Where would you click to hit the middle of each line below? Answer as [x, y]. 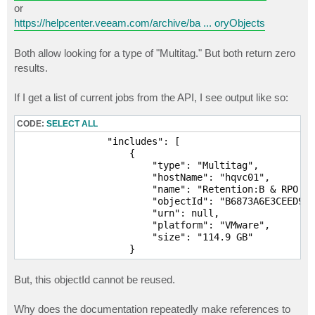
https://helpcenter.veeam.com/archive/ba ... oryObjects [140, 22]
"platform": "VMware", [143, 225]
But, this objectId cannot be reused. [95, 279]
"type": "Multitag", [138, 165]
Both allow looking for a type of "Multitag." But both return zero [155, 53]
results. [31, 67]
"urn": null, [118, 213]
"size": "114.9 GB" [135, 237]
